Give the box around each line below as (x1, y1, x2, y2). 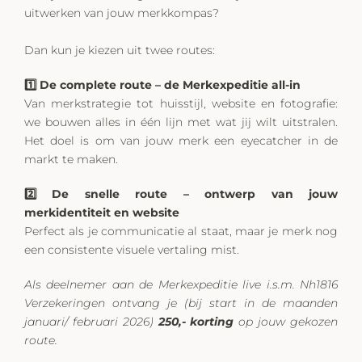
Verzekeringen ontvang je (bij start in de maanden (24, 296, 338, 310)
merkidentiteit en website (24, 205, 179, 220)
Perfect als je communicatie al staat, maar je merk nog (24, 224, 338, 238)
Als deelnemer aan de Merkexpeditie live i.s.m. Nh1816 (24, 277, 338, 292)
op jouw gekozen (234, 314, 339, 329)
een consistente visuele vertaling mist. (24, 242, 239, 257)
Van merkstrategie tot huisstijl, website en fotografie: (24, 96, 338, 111)
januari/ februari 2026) (24, 314, 158, 329)
